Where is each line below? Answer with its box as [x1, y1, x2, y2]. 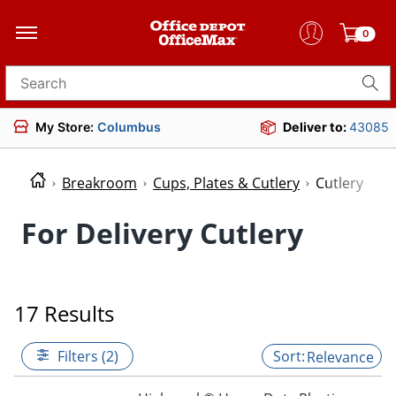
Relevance [307, 346, 374, 367]
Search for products [5, 80, 140, 98]
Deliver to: [283, 119, 349, 134]
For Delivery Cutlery [21, 213, 303, 252]
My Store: [35, 118, 97, 134]
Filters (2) [57, 346, 118, 366]
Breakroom [62, 173, 137, 194]
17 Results [14, 298, 114, 328]
